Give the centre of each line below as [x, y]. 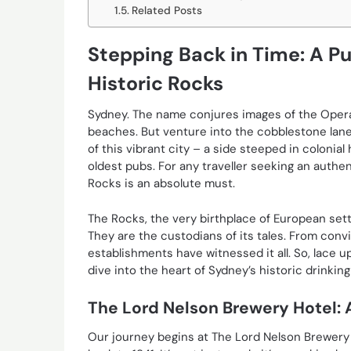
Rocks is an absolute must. [161, 184]
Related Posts [166, 11]
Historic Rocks [156, 84]
